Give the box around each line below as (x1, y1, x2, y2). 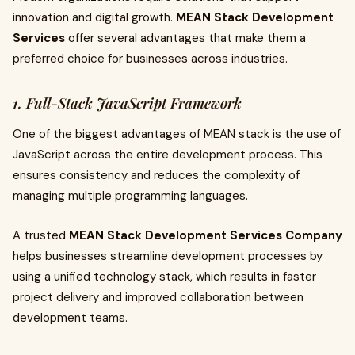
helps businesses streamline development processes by (13, 248, 323, 264)
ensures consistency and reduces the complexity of (13, 167, 300, 183)
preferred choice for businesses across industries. (13, 51, 288, 67)
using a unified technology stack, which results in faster (13, 269, 316, 284)
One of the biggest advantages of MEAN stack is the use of (13, 126, 341, 142)
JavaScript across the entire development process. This (13, 147, 323, 162)
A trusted (13, 227, 69, 243)
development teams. (13, 310, 128, 326)
